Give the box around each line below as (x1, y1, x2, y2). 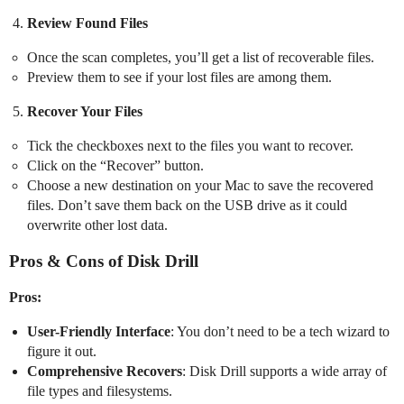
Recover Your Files (27, 103, 142, 119)
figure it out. (27, 343, 96, 359)
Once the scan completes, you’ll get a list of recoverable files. (27, 49, 374, 65)
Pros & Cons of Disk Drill (9, 251, 198, 271)
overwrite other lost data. (27, 216, 168, 233)
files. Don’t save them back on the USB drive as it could (27, 197, 347, 213)
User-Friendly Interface (27, 323, 170, 339)
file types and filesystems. (27, 382, 172, 399)
